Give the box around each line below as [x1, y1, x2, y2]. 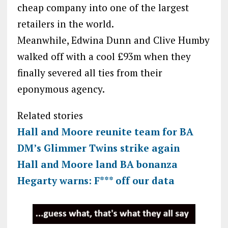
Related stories [17, 108, 83, 122]
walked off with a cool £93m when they [17, 49, 191, 63]
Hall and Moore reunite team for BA [17, 125, 193, 138]
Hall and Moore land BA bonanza [17, 157, 178, 170]
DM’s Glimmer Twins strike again [17, 141, 180, 154]
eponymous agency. [17, 82, 105, 95]
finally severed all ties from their [17, 66, 162, 79]
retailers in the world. [17, 17, 114, 30]
